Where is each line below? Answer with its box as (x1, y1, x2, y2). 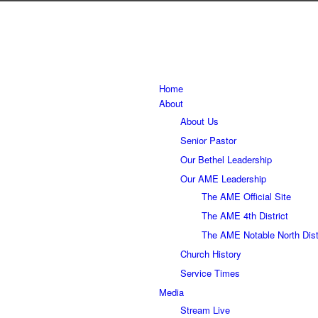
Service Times (180, 265, 240, 280)
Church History (180, 246, 241, 261)
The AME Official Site (202, 189, 291, 203)
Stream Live (180, 302, 230, 317)
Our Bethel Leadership (180, 152, 272, 166)
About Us (180, 114, 219, 128)
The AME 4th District (202, 208, 288, 222)
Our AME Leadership (180, 171, 266, 185)
